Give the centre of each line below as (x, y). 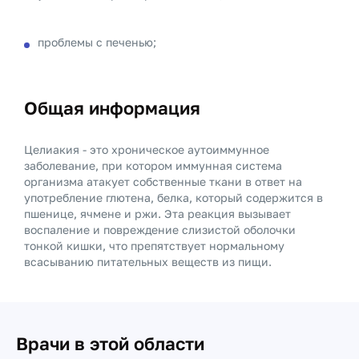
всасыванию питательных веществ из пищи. (148, 262)
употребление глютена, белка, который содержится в (173, 198)
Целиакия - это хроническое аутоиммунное (147, 149)
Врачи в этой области (110, 343)
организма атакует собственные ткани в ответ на (163, 182)
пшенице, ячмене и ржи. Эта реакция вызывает (157, 214)
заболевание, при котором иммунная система (153, 165)
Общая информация (112, 108)
